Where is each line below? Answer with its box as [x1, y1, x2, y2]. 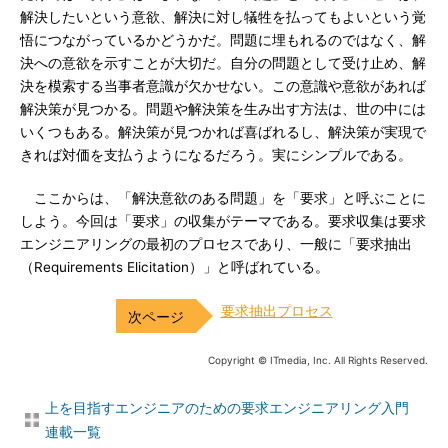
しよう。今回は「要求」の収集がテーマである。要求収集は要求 [20, 213, 426, 229]
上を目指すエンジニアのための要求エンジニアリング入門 [45, 399, 409, 416]
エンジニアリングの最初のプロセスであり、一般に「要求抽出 [20, 236, 412, 252]
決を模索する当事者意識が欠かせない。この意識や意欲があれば [20, 78, 426, 94]
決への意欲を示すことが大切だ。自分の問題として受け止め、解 [20, 55, 426, 71]
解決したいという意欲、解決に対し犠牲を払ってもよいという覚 [20, 9, 426, 25]
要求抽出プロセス [220, 302, 333, 319]
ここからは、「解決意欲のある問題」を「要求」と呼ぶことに [20, 190, 426, 206]
